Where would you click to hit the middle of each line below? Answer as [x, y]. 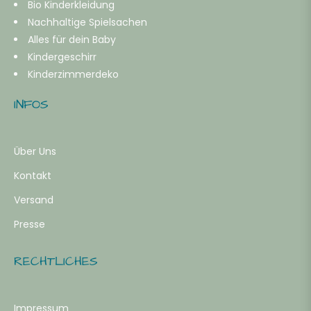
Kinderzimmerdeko [73, 75]
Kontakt [33, 176]
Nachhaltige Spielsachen [87, 23]
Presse [30, 225]
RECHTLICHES [56, 262]
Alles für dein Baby [72, 40]
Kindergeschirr [62, 57]
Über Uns [35, 152]
